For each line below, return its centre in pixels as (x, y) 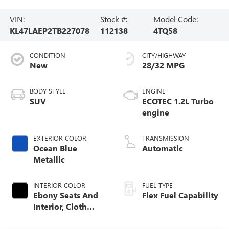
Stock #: (113, 19)
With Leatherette (66, 218)
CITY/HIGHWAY (164, 55)
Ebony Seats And (65, 195)
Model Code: (175, 19)
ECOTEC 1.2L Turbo (178, 101)
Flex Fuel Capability (180, 195)
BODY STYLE (48, 91)
